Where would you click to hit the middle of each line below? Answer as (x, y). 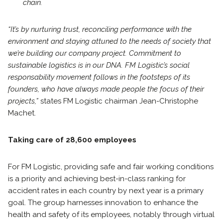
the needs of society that (170, 41)
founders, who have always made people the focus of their (106, 89)
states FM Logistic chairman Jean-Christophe (119, 101)
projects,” (24, 101)
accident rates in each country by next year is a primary (106, 191)
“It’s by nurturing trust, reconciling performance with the (100, 29)
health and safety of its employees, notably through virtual (111, 215)
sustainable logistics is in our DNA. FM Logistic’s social (99, 65)
